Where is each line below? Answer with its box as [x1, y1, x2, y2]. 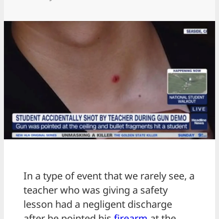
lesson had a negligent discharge [23, 197, 172, 211]
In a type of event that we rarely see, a [23, 169, 195, 183]
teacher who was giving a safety [23, 183, 168, 197]
